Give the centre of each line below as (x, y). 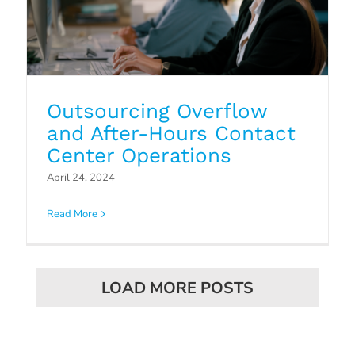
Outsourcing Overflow (157, 111)
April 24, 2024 (80, 177)
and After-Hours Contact (171, 133)
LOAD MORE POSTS (177, 288)
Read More (72, 214)
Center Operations (139, 155)
